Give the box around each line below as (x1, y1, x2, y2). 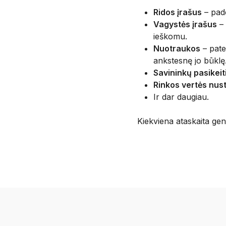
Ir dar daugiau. (153, 92, 209, 102)
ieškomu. (153, 31, 187, 42)
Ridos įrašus (153, 7, 202, 18)
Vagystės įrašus (153, 19, 217, 30)
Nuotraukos (153, 43, 200, 54)
